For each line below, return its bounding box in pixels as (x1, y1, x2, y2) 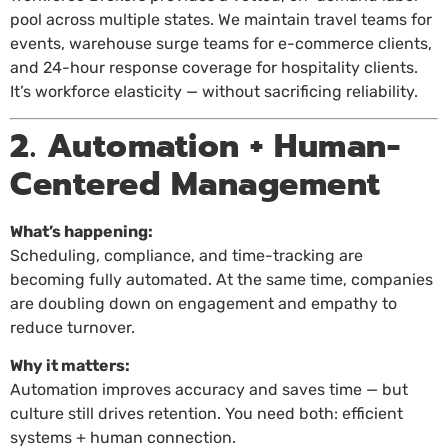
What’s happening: (10, 221, 153, 241)
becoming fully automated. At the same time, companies (10, 269, 433, 289)
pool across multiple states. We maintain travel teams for (10, 9, 432, 29)
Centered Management (10, 159, 381, 209)
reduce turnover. (10, 317, 135, 337)
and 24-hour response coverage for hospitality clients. (10, 57, 418, 77)
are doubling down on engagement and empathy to (10, 293, 397, 313)
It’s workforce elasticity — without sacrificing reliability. (10, 81, 418, 101)
